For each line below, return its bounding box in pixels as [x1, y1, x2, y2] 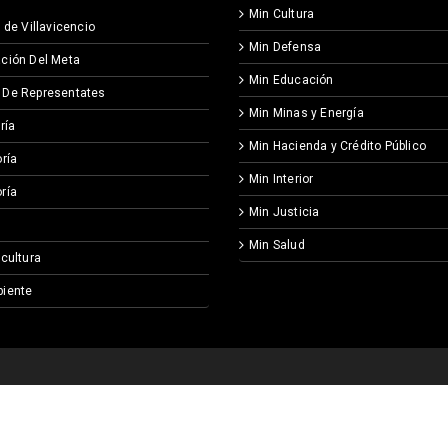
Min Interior [249, 172, 314, 187]
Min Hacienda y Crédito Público [249, 139, 426, 154]
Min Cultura [249, 7, 315, 22]
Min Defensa [249, 40, 322, 55]
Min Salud [249, 238, 305, 253]
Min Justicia [249, 205, 320, 220]
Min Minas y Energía [249, 106, 364, 121]
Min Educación [249, 73, 334, 88]
